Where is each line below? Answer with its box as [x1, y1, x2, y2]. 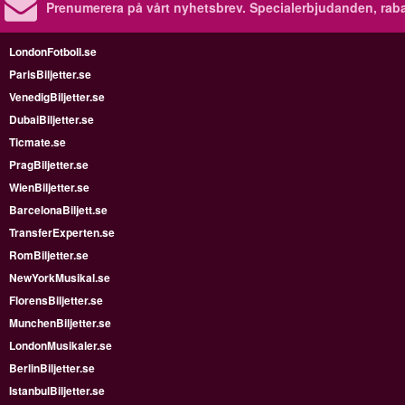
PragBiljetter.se [9, 156, 89, 173]
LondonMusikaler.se [9, 337, 112, 353]
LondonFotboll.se [9, 43, 97, 60]
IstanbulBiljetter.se [9, 382, 105, 399]
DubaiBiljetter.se [9, 111, 94, 127]
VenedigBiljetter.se [9, 89, 105, 105]
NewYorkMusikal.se [9, 269, 110, 286]
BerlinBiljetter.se [9, 360, 95, 376]
